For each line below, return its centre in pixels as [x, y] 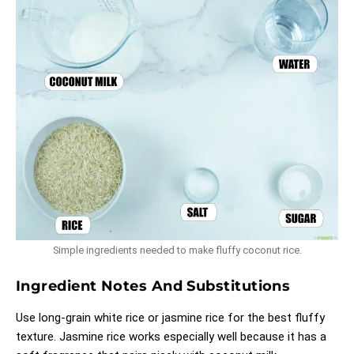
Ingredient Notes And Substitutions [153, 286]
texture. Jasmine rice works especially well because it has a [171, 336]
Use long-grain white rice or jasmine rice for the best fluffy [170, 317]
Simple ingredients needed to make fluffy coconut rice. [177, 250]
